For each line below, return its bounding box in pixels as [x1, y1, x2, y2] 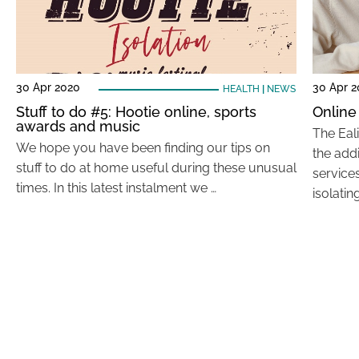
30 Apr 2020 [16, 81, 80, 94]
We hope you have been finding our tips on [16, 140, 270, 155]
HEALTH [222, 83, 260, 95]
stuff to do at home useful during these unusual [16, 160, 296, 175]
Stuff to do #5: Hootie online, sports [16, 103, 256, 120]
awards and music [16, 118, 140, 135]
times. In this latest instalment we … [16, 180, 216, 196]
